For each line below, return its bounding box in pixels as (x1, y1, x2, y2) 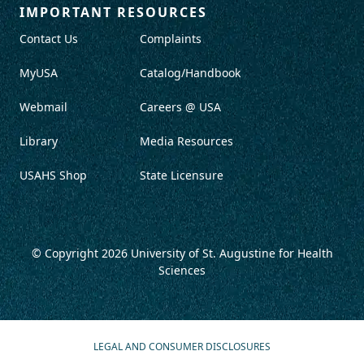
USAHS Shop (19, 167, 87, 183)
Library (19, 132, 58, 149)
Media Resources (140, 132, 233, 149)
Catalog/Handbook (140, 64, 240, 80)
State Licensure (140, 167, 223, 183)
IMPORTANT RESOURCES (19, 2, 207, 21)
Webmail (19, 98, 67, 115)
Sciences (158, 262, 206, 278)
